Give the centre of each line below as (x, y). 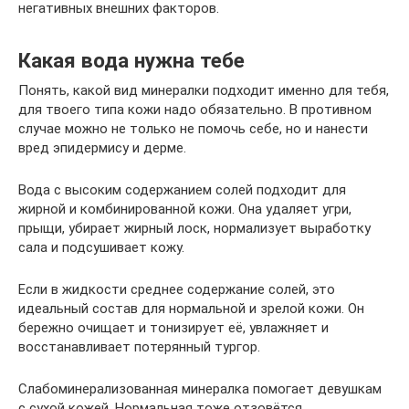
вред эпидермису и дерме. (102, 147)
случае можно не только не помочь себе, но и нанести (193, 128)
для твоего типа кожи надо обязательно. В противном (195, 109)
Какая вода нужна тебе (131, 60)
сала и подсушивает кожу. (101, 247)
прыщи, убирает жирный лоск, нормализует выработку (194, 228)
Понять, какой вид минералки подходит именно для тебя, (204, 90)
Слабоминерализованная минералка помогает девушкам (200, 388)
